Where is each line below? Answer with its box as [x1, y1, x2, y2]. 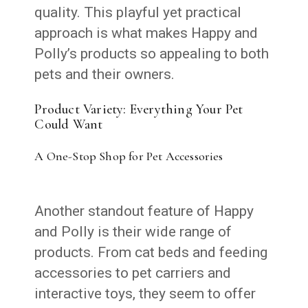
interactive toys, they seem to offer [34, 285, 256, 302]
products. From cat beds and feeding [34, 243, 268, 261]
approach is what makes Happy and [34, 24, 258, 41]
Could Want [34, 115, 103, 133]
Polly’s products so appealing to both [34, 45, 269, 62]
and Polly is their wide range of [34, 223, 232, 240]
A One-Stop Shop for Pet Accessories [34, 148, 223, 164]
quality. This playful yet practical [34, 3, 242, 21]
